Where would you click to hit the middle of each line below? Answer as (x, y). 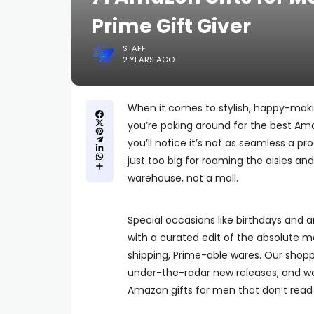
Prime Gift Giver (171, 26)
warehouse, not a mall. (183, 178)
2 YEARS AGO (149, 59)
